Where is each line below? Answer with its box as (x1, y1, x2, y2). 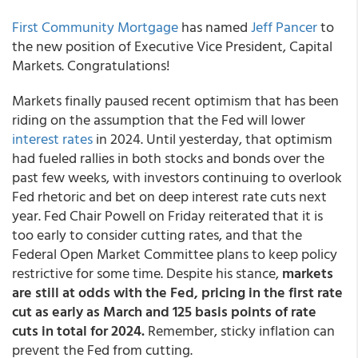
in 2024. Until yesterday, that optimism (93, 128, 332, 149)
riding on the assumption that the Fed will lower (12, 109, 305, 130)
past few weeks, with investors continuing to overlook (12, 166, 342, 188)
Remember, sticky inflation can (145, 320, 335, 341)
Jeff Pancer (251, 16, 317, 38)
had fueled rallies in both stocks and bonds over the (12, 147, 324, 169)
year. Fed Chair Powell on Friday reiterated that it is (12, 205, 323, 226)
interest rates (12, 128, 93, 149)
